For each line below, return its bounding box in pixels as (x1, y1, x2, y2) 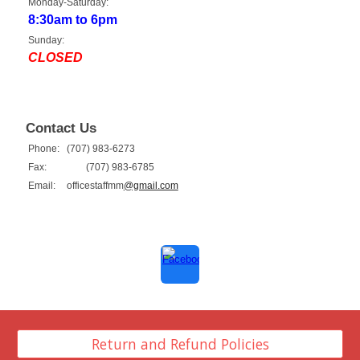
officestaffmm (66, 180, 124, 191)
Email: (27, 180, 55, 191)
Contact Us (26, 120, 97, 136)
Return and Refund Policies (91, 334, 269, 354)
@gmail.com (123, 180, 178, 191)
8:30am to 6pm (27, 13, 117, 27)
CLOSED (27, 51, 83, 64)
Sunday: (27, 35, 64, 46)
